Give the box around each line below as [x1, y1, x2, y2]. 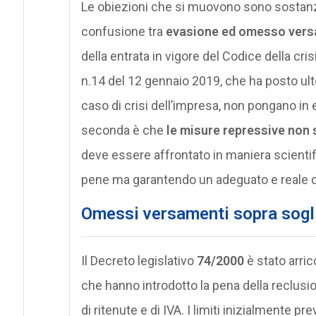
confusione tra [80, 23, 166, 39]
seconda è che [80, 122, 164, 138]
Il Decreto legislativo [80, 253, 194, 268]
